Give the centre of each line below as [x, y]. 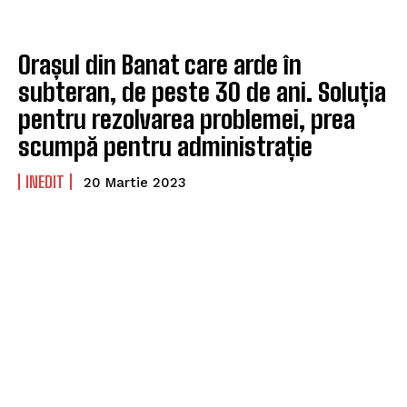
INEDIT [45, 181]
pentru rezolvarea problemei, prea [187, 119]
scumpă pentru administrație [165, 146]
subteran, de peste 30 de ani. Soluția [202, 91]
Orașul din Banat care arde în [160, 64]
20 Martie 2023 [135, 182]
